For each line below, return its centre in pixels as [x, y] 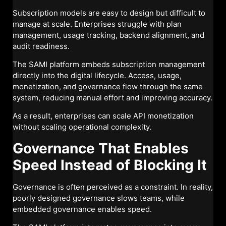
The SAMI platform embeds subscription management [109, 65]
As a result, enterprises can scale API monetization [103, 116]
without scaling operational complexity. [82, 127]
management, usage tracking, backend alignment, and [108, 35]
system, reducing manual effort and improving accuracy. [112, 98]
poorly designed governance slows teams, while [99, 198]
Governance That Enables [101, 148]
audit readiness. [41, 46]
